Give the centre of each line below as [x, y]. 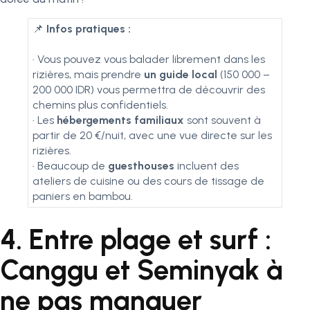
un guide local [181, 74]
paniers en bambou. [83, 196]
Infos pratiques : [89, 29]
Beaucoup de [71, 166]
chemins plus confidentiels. [100, 105]
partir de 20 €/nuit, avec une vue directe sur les [152, 135]
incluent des [207, 166]
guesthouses [141, 166]
